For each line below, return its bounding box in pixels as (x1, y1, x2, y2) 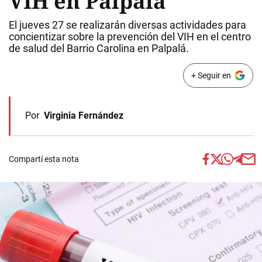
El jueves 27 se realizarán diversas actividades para (9, 19, 246, 31)
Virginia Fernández (44, 110, 123, 121)
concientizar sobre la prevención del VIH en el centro (9, 30, 251, 43)
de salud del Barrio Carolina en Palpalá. (9, 42, 189, 54)
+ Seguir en (191, 71, 231, 80)
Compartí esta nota (9, 154, 79, 164)
